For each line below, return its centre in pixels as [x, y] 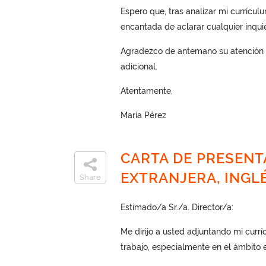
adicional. [139, 66]
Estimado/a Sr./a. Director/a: [177, 207]
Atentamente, [146, 91]
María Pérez [143, 115]
